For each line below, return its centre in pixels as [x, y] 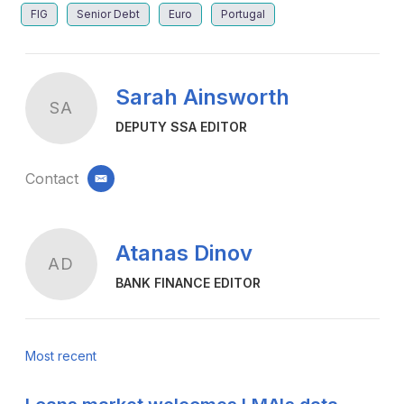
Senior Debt [108, 14]
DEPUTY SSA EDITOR [181, 127]
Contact [51, 178]
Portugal [243, 14]
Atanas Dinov [184, 253]
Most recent [60, 355]
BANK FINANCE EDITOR [188, 283]
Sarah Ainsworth [202, 97]
